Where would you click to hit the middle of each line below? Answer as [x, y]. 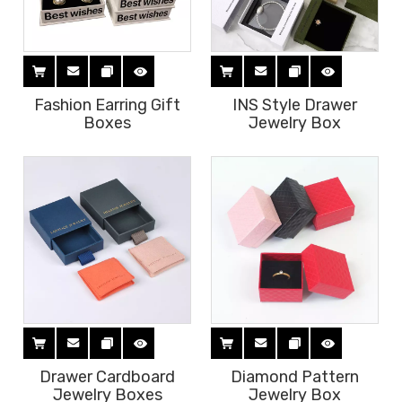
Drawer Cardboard [107, 377]
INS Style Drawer [295, 105]
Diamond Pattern [295, 377]
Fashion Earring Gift [107, 105]
